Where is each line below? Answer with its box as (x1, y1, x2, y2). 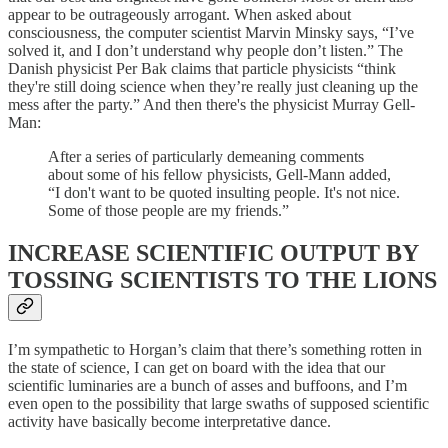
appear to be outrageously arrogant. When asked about (8, 5, 351, 23)
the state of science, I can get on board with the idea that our (8, 358, 385, 376)
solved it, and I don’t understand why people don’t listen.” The (8, 41, 403, 59)
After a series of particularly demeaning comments (48, 147, 364, 165)
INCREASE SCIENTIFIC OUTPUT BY (8, 239, 418, 266)
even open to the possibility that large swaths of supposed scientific (8, 394, 429, 412)
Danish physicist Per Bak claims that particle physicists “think (8, 59, 396, 77)
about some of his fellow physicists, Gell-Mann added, (48, 165, 391, 183)
